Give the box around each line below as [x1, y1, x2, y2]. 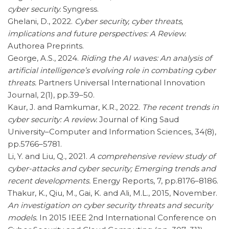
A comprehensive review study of [89, 151, 215, 161]
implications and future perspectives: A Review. [8, 28, 186, 38]
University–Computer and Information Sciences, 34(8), [8, 126, 216, 136]
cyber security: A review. [8, 114, 97, 124]
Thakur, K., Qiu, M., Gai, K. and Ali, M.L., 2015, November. [8, 188, 217, 198]
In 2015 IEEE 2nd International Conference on [37, 212, 216, 222]
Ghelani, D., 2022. [8, 16, 75, 26]
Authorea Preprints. [8, 40, 84, 51]
